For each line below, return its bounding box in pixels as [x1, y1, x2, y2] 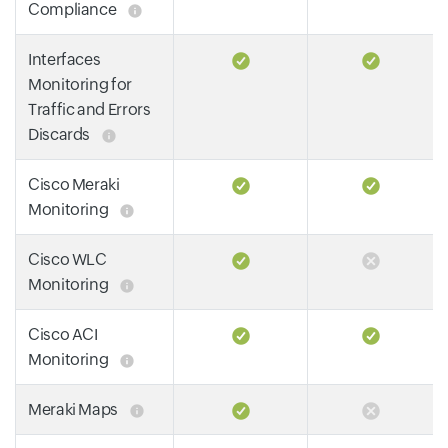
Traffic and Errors [28, 99, 151, 119]
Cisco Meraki [28, 174, 120, 194]
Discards [28, 124, 93, 144]
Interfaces [28, 49, 101, 69]
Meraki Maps [28, 399, 121, 419]
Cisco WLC [28, 249, 107, 269]
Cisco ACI [28, 324, 98, 344]
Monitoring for [28, 74, 132, 94]
